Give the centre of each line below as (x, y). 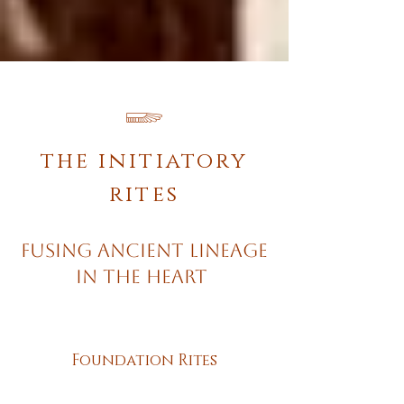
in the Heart (144, 276)
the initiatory (144, 161)
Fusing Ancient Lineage (144, 250)
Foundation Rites (144, 360)
